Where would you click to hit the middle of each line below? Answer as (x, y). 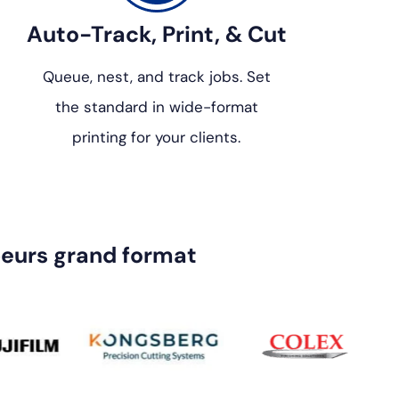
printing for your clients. (157, 138)
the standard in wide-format (156, 107)
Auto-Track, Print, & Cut (156, 35)
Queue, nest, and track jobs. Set (156, 77)
